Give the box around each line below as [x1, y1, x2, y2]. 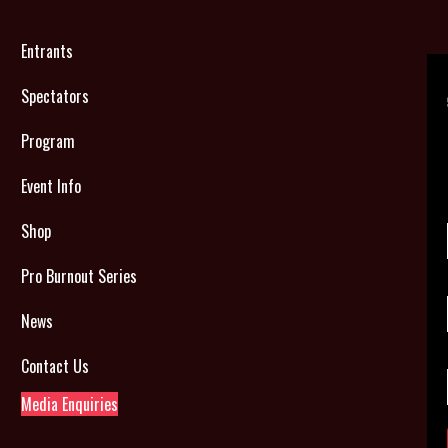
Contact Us [21, 354, 90, 378]
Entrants [21, 39, 74, 63]
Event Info [21, 174, 82, 198]
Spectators [21, 84, 90, 108]
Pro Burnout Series [21, 264, 138, 288]
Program [21, 129, 76, 153]
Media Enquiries [21, 392, 119, 416]
